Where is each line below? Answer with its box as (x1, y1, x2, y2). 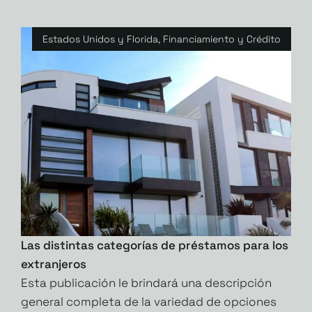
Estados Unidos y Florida (42, 32, 158, 45)
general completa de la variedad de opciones (21, 293, 276, 309)
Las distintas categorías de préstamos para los (21, 237, 288, 253)
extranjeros (21, 256, 86, 272)
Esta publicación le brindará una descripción (21, 274, 272, 290)
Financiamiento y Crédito (163, 32, 281, 45)
